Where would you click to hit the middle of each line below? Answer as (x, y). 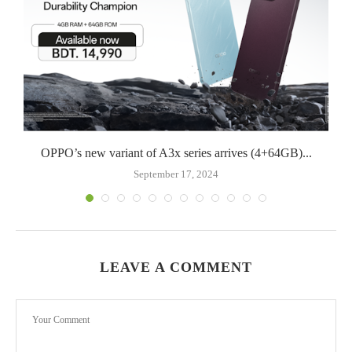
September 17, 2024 (176, 174)
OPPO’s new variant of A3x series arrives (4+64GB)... (176, 152)
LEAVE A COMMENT (176, 267)
